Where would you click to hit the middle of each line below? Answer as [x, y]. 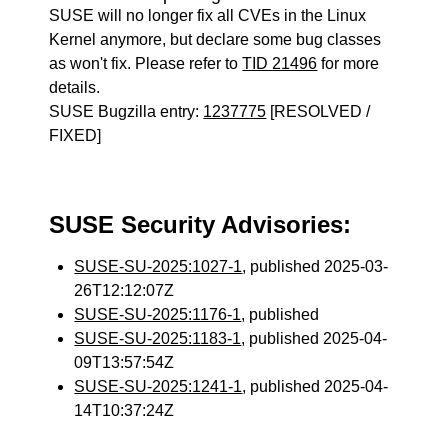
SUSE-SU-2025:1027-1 [158, 266]
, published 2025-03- [315, 266]
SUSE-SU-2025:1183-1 [158, 338]
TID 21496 [280, 63]
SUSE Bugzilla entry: [126, 111]
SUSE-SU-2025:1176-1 [158, 314]
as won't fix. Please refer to [146, 63]
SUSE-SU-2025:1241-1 [158, 386]
